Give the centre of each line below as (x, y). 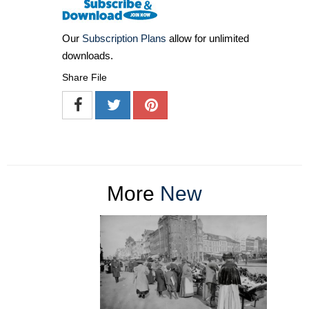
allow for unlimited (208, 39)
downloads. (88, 56)
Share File (84, 78)
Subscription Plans (124, 39)
